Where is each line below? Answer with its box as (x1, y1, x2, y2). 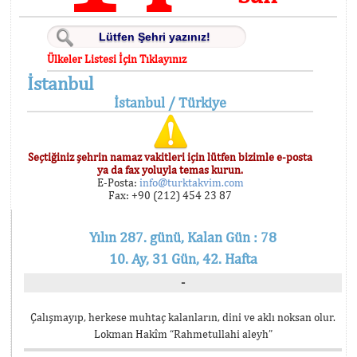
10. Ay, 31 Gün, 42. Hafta (108, 250, 257, 267)
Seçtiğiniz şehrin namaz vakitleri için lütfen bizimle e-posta (28, 151, 313, 163)
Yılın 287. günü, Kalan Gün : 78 (89, 229, 277, 245)
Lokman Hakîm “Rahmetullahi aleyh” (93, 328, 273, 340)
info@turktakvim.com (136, 176, 244, 189)
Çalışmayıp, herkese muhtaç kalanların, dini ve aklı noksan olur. (30, 311, 335, 324)
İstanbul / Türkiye (114, 94, 227, 111)
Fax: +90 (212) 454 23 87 (108, 189, 233, 202)
